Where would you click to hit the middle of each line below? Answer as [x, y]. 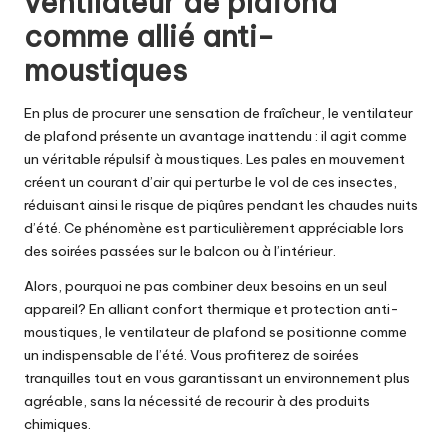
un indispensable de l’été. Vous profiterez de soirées [191, 355]
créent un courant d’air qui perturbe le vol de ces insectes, [210, 182]
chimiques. [57, 424]
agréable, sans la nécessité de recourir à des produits [197, 401]
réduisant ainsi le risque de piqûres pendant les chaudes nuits [221, 205]
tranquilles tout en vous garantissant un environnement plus [217, 378]
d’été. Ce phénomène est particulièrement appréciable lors [214, 228]
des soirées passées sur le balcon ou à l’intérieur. [180, 251]
